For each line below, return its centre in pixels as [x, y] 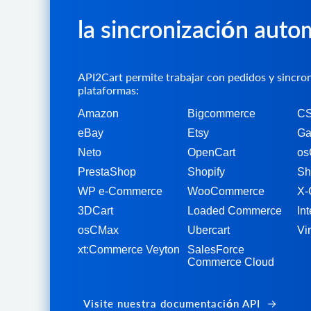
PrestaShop [107, 171]
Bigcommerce [221, 113]
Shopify [206, 171]
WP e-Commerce [120, 191]
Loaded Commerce [235, 210]
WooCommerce [226, 191]
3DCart [95, 210]
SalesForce [216, 249]
